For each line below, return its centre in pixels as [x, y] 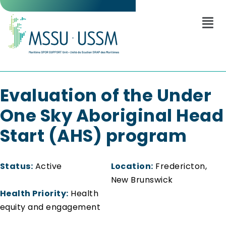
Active [47, 166]
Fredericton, [180, 166]
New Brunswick [142, 180]
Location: [132, 166]
